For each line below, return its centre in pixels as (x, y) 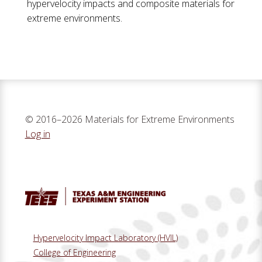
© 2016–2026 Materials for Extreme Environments (130, 120)
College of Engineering (74, 252)
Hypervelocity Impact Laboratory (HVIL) (105, 237)
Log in (37, 134)
